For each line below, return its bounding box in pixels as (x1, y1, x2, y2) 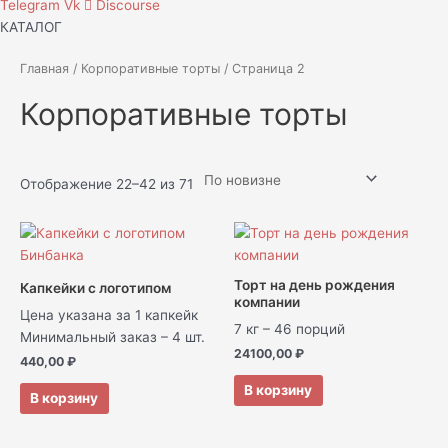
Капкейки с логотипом (20, 279, 171, 296)
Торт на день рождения (234, 276, 395, 293)
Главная (20, 61, 69, 77)
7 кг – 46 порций (234, 320, 345, 337)
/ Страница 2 (220, 61, 305, 77)
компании (234, 293, 300, 310)
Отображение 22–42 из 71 (20, 176, 193, 193)
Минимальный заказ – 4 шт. (20, 328, 205, 345)
